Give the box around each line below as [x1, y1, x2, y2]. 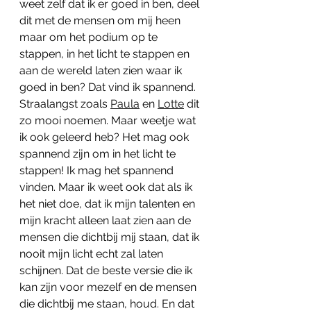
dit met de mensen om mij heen [19, 14, 183, 28]
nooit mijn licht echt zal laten [19, 247, 166, 261]
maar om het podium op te [19, 31, 160, 44]
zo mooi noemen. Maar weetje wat [19, 114, 199, 128]
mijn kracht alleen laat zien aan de [19, 214, 194, 228]
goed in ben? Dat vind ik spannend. [19, 81, 199, 94]
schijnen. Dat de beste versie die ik [19, 264, 195, 278]
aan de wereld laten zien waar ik [19, 64, 185, 78]
